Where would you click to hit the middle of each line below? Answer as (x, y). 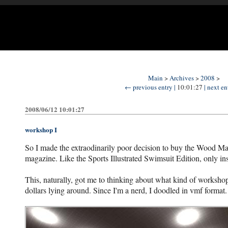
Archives (181, 78)
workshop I (41, 129)
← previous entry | (150, 87)
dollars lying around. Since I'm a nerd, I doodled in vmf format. (126, 190)
